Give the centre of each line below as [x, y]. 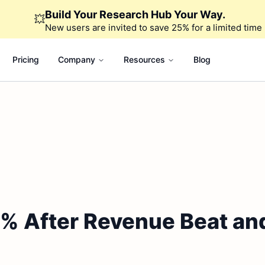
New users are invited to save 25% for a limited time [153, 28]
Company [76, 59]
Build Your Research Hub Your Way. [135, 14]
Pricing [25, 59]
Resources [144, 59]
